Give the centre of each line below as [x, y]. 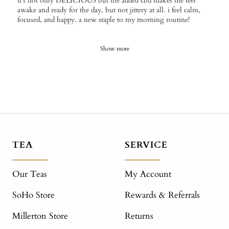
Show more [114, 49]
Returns [139, 216]
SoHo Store [33, 195]
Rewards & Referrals [162, 195]
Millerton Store [40, 216]
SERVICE [146, 145]
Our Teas [30, 174]
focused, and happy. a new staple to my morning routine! [104, 20]
